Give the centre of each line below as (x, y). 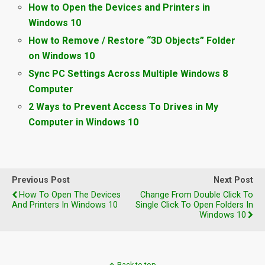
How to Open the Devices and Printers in (119, 7)
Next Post (233, 180)
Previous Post (41, 180)
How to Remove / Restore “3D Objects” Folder (132, 40)
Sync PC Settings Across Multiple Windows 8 (128, 74)
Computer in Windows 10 (84, 122)
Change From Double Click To (197, 195)
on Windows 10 (62, 56)
